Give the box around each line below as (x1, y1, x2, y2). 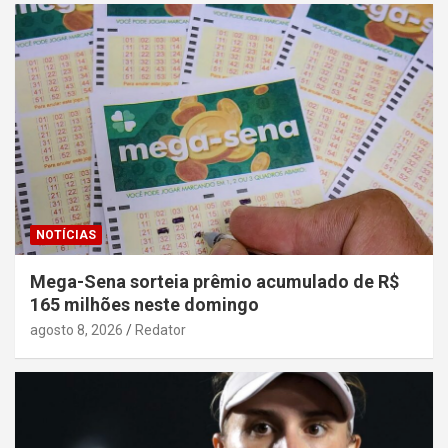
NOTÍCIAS (36, 228, 96, 243)
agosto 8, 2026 (30, 322, 123, 339)
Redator (135, 322, 186, 339)
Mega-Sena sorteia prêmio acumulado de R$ (30, 271, 399, 293)
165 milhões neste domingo (30, 294, 259, 316)
